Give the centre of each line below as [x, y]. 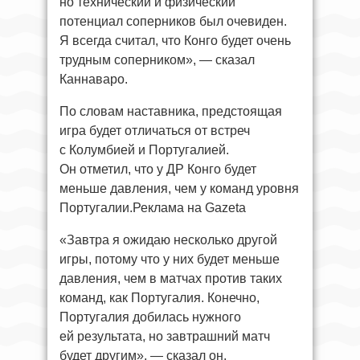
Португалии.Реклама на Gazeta [153, 207]
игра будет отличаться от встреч [155, 130]
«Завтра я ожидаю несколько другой [168, 239]
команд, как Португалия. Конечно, [160, 297]
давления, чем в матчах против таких [171, 278]
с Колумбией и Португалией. [144, 149]
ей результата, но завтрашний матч [165, 336]
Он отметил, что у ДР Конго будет [158, 169]
